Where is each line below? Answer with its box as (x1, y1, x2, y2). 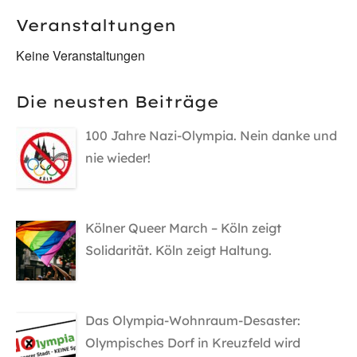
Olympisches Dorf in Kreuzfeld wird (85, 334, 300, 351)
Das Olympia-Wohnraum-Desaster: (85, 312, 300, 328)
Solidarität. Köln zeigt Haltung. (85, 241, 272, 258)
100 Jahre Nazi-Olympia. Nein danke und (85, 127, 337, 144)
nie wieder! (85, 150, 151, 167)
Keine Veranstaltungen (16, 46, 145, 65)
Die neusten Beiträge (16, 92, 218, 112)
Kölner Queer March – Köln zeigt (85, 219, 281, 236)
